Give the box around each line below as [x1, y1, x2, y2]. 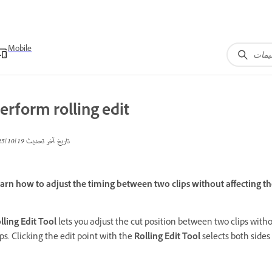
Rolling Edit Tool [134, 230, 200, 245]
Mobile [8, 44, 32, 56]
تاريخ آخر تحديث [24, 135, 70, 149]
